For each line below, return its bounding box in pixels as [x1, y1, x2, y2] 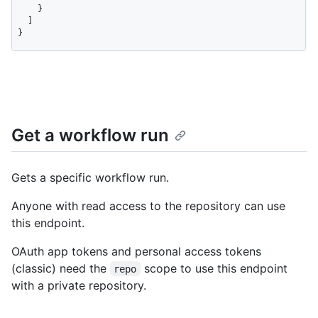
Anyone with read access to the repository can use [11, 198, 285, 213]
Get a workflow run [11, 124, 169, 146]
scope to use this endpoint [140, 261, 291, 275]
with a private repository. [11, 278, 146, 292]
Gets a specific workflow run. [11, 170, 169, 185]
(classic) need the [11, 261, 110, 275]
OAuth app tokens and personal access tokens [11, 243, 261, 258]
